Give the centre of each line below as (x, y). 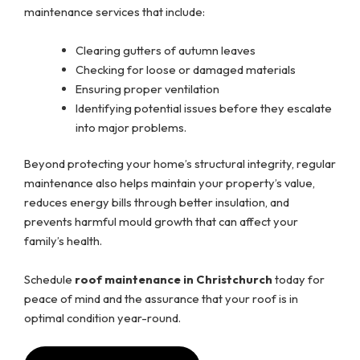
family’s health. (63, 241)
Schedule (49, 279)
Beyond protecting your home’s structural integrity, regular (180, 164)
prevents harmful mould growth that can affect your (161, 222)
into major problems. (132, 127)
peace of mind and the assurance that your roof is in (161, 298)
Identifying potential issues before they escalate (203, 108)
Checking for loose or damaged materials (185, 69)
